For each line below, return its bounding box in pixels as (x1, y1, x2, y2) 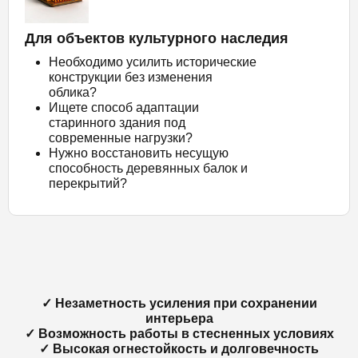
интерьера (145, 311, 213, 325)
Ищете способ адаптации (49, 100, 199, 114)
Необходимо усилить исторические (49, 54, 257, 69)
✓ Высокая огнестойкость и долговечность (39, 341, 319, 356)
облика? (49, 85, 97, 99)
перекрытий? (49, 176, 127, 190)
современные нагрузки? (49, 130, 193, 145)
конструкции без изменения (49, 70, 213, 84)
